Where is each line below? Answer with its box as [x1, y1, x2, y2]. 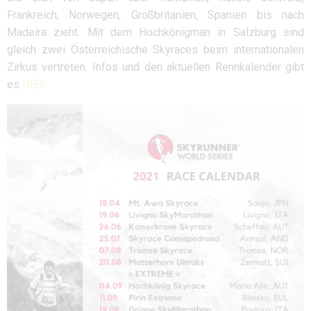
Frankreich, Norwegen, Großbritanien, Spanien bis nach [7, 8, 304, 22]
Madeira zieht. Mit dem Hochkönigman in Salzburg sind [7, 26, 304, 39]
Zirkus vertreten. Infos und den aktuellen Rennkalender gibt [7, 60, 304, 74]
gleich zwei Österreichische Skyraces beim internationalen [7, 43, 304, 56]
